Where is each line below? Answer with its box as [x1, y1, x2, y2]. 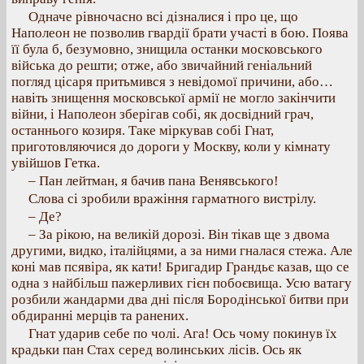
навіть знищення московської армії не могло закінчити [11, 90, 336, 106]
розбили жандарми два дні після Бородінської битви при [11, 292, 349, 307]
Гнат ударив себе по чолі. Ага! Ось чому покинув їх [28, 326, 337, 341]
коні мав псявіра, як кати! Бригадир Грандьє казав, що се [11, 259, 349, 275]
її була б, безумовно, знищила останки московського [11, 41, 323, 57]
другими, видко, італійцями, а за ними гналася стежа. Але [11, 243, 353, 258]
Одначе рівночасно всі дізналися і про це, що [28, 9, 298, 24]
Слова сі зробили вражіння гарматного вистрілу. [28, 191, 316, 206]
